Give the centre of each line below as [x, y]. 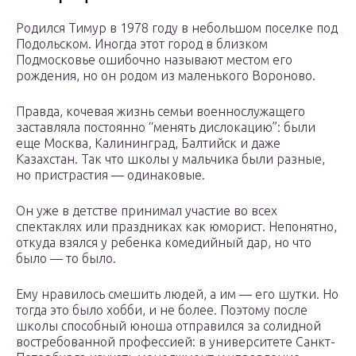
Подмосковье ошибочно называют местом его [154, 60]
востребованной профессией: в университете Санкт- [176, 342]
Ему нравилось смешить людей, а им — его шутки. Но [177, 294]
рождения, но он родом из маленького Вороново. [166, 76]
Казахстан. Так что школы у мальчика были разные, [170, 159]
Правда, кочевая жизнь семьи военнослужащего [161, 112]
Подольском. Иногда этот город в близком [142, 44]
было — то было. [66, 259]
